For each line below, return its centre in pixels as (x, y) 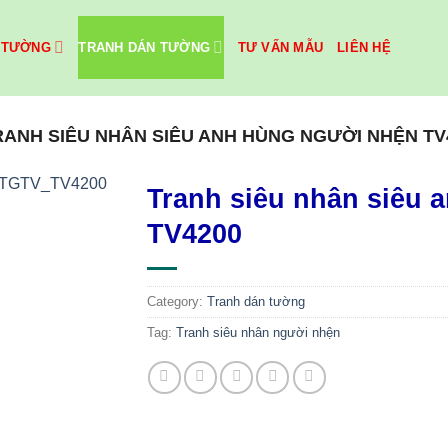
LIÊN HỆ (364, 47)
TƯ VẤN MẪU (280, 47)
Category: (176, 301)
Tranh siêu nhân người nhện (257, 332)
